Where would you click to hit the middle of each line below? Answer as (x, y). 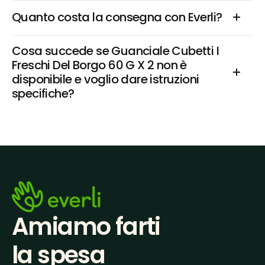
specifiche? (43, 93)
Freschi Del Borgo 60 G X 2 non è (99, 65)
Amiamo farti (86, 227)
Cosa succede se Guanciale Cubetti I (115, 51)
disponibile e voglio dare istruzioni (106, 79)
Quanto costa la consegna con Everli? (117, 17)
